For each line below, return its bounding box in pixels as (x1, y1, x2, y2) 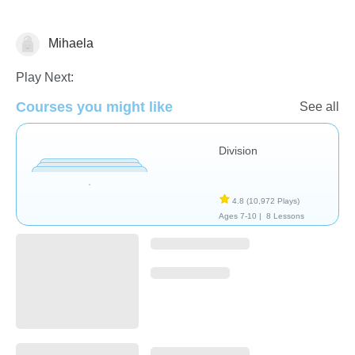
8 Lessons (265, 211, 304, 220)
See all (300, 99, 339, 113)
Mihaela (45, 36, 94, 50)
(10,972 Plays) (246, 196, 300, 205)
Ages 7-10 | (219, 211, 261, 220)
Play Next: (16, 70, 74, 84)
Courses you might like (16, 98, 173, 115)
